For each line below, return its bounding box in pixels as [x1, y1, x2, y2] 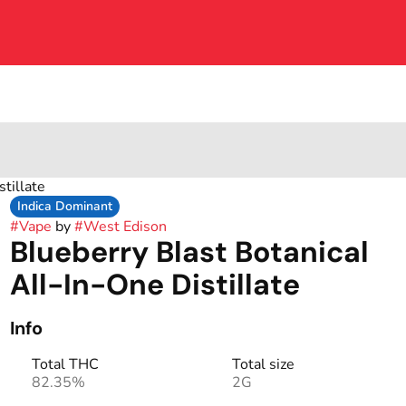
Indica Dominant [16, 198, 112, 215]
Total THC [31, 354, 99, 374]
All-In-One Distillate [9, 266, 300, 304]
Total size [231, 354, 295, 374]
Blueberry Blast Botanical [9, 233, 369, 271]
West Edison [82, 217, 167, 237]
